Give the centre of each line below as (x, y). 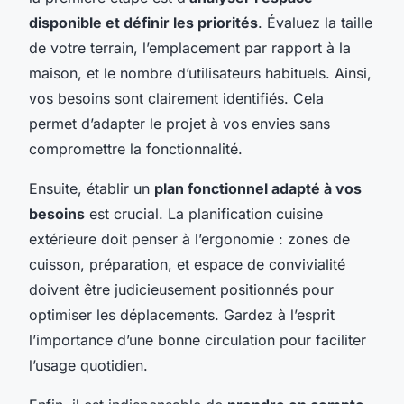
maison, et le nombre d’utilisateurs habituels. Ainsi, (200, 73)
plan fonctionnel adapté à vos (258, 188)
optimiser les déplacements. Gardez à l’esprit (182, 314)
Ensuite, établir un (92, 188)
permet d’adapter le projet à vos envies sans (179, 123)
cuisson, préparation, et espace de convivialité (187, 264)
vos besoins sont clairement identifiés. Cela (176, 98)
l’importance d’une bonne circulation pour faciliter (197, 340)
